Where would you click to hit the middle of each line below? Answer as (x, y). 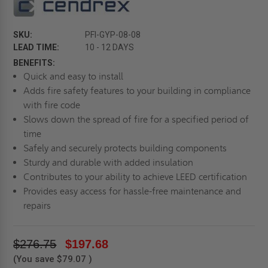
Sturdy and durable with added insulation (108, 162)
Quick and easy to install (73, 76)
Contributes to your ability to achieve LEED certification (135, 176)
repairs (37, 205)
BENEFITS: (34, 63)
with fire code (51, 105)
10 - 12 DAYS (110, 47)
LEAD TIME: (36, 47)
